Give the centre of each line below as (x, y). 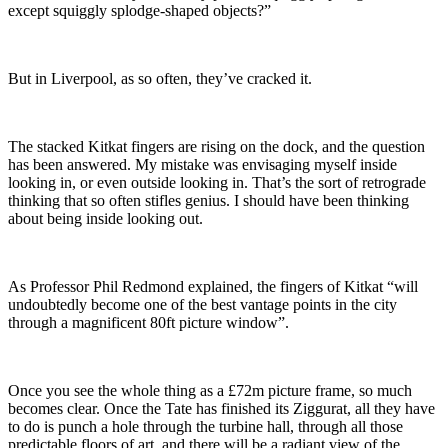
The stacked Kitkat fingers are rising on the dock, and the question (216, 147)
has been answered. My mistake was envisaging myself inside (202, 165)
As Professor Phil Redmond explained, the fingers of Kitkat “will (213, 287)
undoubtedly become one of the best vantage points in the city (202, 305)
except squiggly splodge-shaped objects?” (139, 11)
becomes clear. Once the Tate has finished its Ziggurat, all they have (221, 409)
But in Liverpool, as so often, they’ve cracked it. (160, 79)
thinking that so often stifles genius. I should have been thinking (208, 201)
